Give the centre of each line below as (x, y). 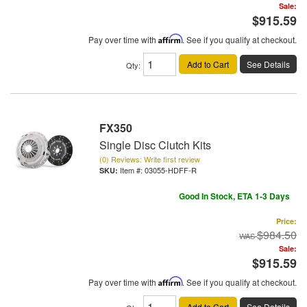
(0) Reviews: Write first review (150, 159)
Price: (286, 221)
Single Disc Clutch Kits (155, 145)
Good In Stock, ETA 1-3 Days (234, 196)
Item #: (132, 170)
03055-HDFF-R (171, 170)
